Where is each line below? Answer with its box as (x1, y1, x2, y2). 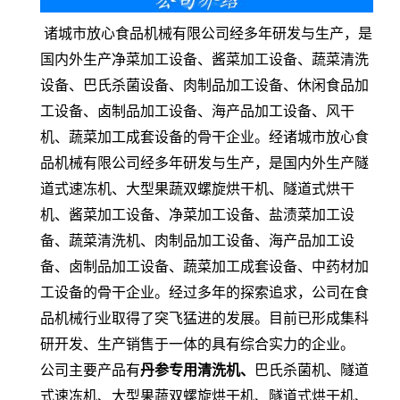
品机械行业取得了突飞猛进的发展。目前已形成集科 (40, 310, 369, 326)
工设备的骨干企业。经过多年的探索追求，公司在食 (40, 284, 369, 300)
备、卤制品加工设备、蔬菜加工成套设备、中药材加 (40, 258, 369, 274)
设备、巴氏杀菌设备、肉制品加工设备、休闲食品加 (40, 77, 369, 93)
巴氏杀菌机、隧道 (254, 362, 369, 378)
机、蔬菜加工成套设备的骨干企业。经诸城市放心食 (40, 129, 369, 145)
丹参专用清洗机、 (140, 362, 254, 378)
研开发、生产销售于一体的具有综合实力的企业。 (40, 336, 354, 352)
